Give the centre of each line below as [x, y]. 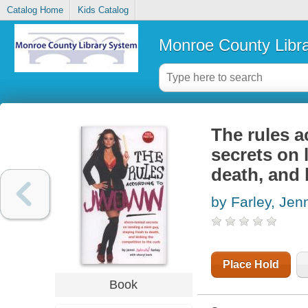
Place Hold [251, 265]
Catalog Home [35, 10]
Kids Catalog [103, 10]
